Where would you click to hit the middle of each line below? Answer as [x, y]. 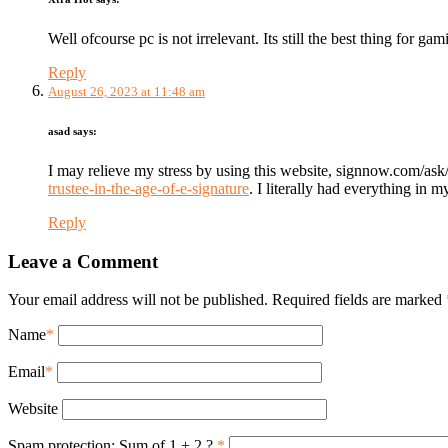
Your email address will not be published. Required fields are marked [227, 300]
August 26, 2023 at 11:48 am [126, 91]
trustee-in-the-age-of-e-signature [148, 188]
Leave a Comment [83, 261]
